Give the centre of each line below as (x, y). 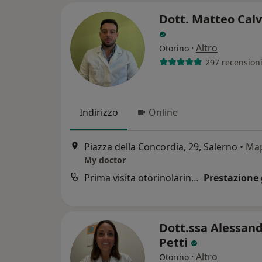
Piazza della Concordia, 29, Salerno (161, 147)
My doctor (105, 160)
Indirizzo (99, 112)
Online (163, 112)
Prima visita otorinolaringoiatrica (195, 178)
